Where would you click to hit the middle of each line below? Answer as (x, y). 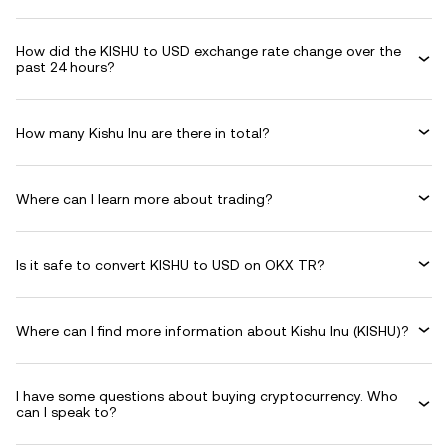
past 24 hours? (65, 67)
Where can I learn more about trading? (144, 198)
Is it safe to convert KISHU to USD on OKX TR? (170, 264)
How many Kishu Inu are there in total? (143, 132)
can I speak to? (66, 412)
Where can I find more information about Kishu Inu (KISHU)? (212, 330)
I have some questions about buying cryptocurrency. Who (207, 396)
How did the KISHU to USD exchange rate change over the (208, 51)
